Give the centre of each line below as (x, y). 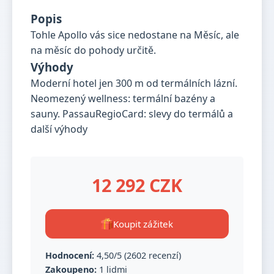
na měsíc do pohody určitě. (93, 50)
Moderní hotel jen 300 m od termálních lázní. (134, 83)
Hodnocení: (70, 255)
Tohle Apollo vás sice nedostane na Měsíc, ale (135, 35)
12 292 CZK (137, 185)
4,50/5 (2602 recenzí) (138, 255)
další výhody (59, 129)
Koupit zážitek (143, 224)
